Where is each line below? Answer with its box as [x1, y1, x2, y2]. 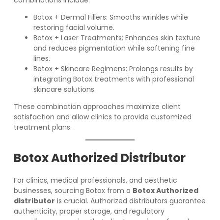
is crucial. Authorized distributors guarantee [55, 196, 206, 206]
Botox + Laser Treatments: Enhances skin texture [33, 33, 200, 43]
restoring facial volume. [33, 23, 114, 33]
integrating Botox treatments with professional [33, 74, 194, 84]
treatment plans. [14, 122, 72, 133]
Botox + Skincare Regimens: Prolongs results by [33, 64, 193, 74]
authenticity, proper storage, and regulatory [14, 206, 165, 217]
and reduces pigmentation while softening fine [33, 43, 195, 54]
